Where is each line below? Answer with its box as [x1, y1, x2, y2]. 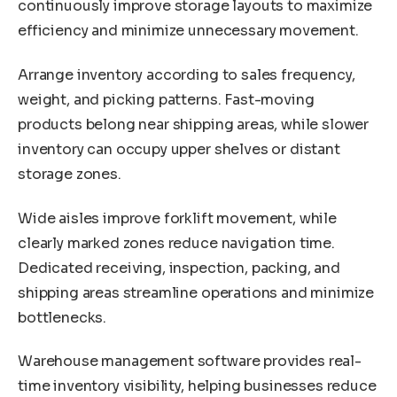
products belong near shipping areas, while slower [18, 115, 370, 135]
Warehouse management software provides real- [18, 352, 362, 371]
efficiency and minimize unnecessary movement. [18, 21, 359, 41]
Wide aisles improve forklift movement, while [18, 208, 337, 228]
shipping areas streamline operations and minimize [18, 283, 375, 302]
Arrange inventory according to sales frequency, [18, 66, 355, 85]
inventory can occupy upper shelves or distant [18, 140, 340, 160]
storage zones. [18, 165, 121, 184]
